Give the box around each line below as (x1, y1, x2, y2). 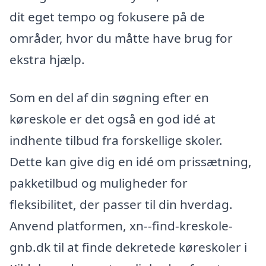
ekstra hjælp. (9, 51, 85, 68)
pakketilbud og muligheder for (9, 174, 188, 191)
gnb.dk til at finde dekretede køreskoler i (9, 238, 247, 255)
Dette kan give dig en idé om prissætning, (9, 153, 252, 170)
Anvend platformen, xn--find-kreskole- (9, 217, 233, 234)
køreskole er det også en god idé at (9, 110, 216, 127)
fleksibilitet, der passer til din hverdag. (9, 195, 233, 213)
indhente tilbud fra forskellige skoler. (9, 131, 223, 148)
